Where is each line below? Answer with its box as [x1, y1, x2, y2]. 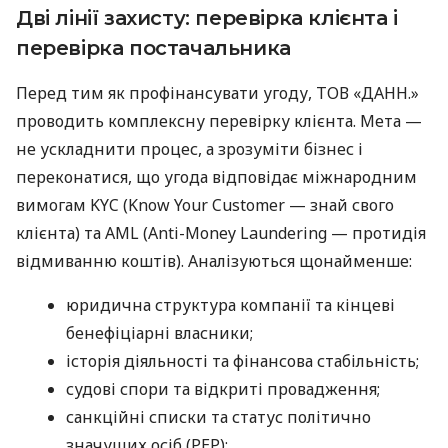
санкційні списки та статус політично [66, 405, 371, 428]
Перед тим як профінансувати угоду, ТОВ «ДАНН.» [16, 81, 419, 104]
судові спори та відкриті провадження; [66, 377, 380, 400]
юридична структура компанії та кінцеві [66, 293, 395, 316]
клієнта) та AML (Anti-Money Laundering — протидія [16, 221, 426, 244]
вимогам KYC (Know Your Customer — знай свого [16, 193, 394, 216]
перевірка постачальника [16, 35, 291, 60]
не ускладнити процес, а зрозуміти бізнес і [16, 137, 363, 160]
